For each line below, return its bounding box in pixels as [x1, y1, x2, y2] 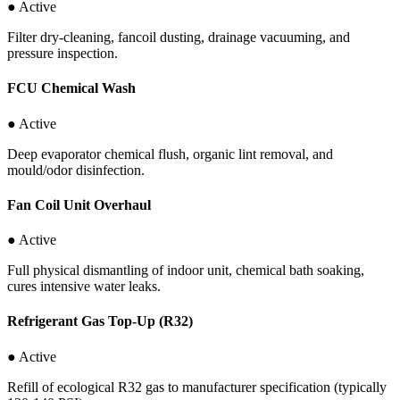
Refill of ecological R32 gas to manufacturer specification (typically [7, 379, 387, 395]
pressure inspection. [7, 46, 118, 62]
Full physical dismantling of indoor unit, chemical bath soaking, [7, 262, 364, 279]
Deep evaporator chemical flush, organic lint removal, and [7, 146, 333, 162]
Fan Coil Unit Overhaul [7, 196, 151, 212]
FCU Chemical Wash [7, 80, 136, 96]
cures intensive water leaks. [7, 279, 161, 295]
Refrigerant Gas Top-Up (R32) [7, 313, 193, 329]
